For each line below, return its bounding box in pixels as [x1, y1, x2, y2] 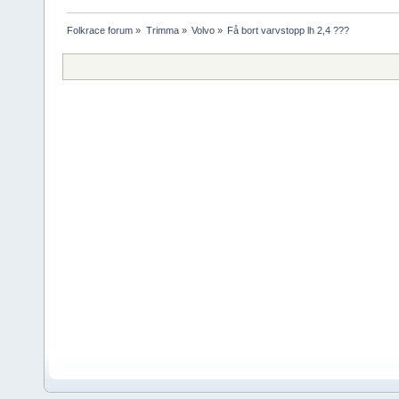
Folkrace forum [67, 25, 134, 37]
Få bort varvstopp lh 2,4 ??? [227, 25, 350, 37]
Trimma [145, 25, 179, 37]
